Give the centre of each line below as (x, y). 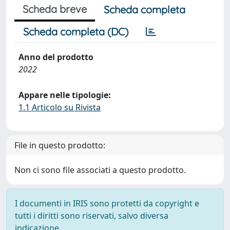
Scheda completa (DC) (76, 32)
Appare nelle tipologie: (65, 95)
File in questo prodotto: (60, 145)
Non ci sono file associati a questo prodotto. (100, 170)
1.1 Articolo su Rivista (60, 107)
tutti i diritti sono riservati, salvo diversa (92, 216)
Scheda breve (55, 9)
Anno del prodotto (56, 57)
